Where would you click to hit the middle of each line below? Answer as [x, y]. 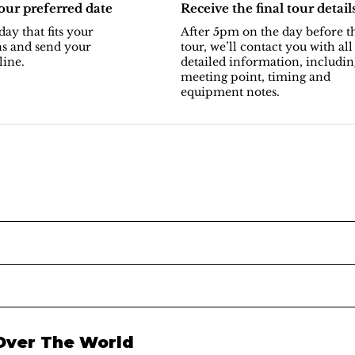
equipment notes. [230, 92]
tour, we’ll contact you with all [266, 47]
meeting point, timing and [255, 77]
